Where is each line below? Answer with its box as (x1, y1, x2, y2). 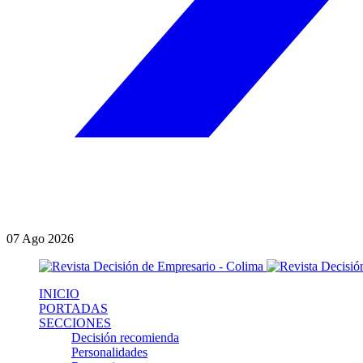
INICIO (39, 287, 79, 301)
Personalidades (71, 345, 147, 359)
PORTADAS (39, 301, 108, 315)
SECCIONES (39, 316, 111, 330)
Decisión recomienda (71, 331, 179, 344)
